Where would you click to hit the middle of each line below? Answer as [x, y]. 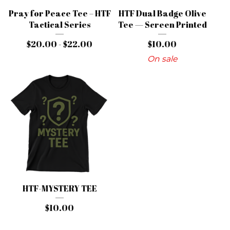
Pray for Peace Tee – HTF [60, 13]
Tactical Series [60, 25]
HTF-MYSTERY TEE [60, 188]
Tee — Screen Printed [162, 25]
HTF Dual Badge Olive [162, 13]
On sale [162, 59]
